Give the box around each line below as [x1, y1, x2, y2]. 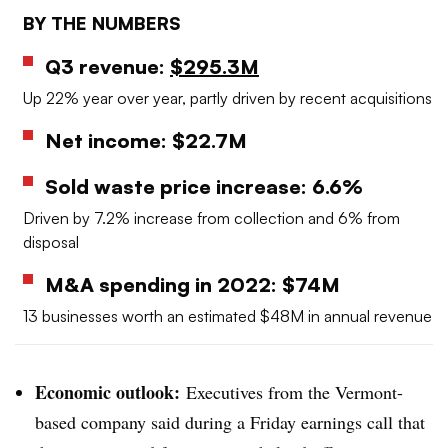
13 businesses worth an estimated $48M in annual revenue [23, 306, 432, 327]
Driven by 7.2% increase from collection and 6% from [23, 208, 400, 229]
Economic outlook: [35, 379, 186, 406]
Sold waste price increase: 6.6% [45, 174, 363, 200]
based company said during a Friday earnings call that [35, 410, 425, 435]
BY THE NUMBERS [23, 11, 181, 34]
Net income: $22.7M [45, 128, 247, 154]
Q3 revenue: [45, 54, 170, 80]
